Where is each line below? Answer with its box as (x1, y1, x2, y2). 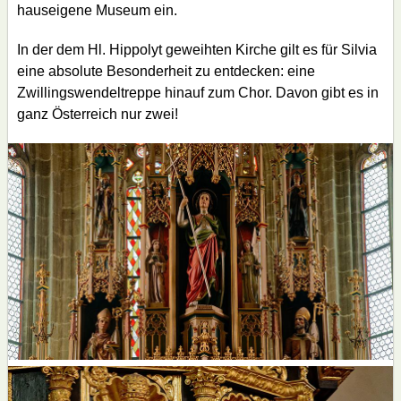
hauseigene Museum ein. (17, 2, 177, 18)
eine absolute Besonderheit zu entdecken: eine (17, 63, 315, 79)
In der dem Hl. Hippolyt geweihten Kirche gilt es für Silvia (17, 41, 377, 57)
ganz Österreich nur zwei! (17, 106, 178, 122)
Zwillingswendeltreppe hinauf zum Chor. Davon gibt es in (17, 84, 379, 100)
